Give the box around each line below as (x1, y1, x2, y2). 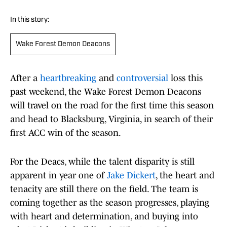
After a (10, 73, 40, 84)
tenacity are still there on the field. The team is (10, 184, 198, 195)
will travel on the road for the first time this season (10, 100, 214, 111)
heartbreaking (40, 73, 96, 84)
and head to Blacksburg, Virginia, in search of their (10, 114, 213, 125)
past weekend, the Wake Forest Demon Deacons (10, 87, 201, 97)
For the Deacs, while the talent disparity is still (10, 157, 195, 167)
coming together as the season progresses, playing (10, 198, 209, 208)
